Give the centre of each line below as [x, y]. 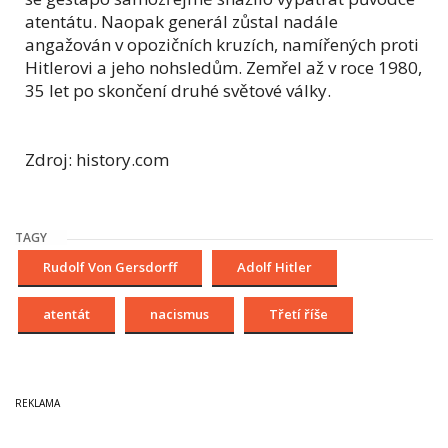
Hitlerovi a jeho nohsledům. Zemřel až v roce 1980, [223, 68]
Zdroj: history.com [97, 160]
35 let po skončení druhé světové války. [178, 91]
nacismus [179, 314]
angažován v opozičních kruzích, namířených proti [222, 45]
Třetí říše [298, 314]
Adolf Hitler [274, 267]
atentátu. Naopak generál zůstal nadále [181, 22]
